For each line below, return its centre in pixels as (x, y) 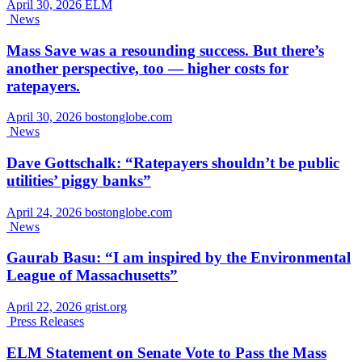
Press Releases (47, 322)
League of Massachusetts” (92, 276)
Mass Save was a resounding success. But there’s (165, 50)
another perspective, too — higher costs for (147, 68)
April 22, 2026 (46, 307)
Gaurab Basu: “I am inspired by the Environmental (179, 258)
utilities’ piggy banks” (79, 180)
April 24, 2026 (46, 212)
